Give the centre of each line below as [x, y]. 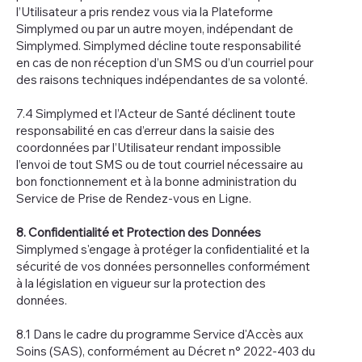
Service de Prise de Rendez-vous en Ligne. [134, 198]
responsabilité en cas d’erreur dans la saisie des [145, 130]
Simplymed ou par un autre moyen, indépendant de [155, 28]
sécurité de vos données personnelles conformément [163, 266]
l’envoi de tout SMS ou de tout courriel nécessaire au [160, 164]
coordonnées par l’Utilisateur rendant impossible [149, 147]
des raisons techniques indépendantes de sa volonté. [163, 79]
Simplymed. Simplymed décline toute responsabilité [159, 45]
